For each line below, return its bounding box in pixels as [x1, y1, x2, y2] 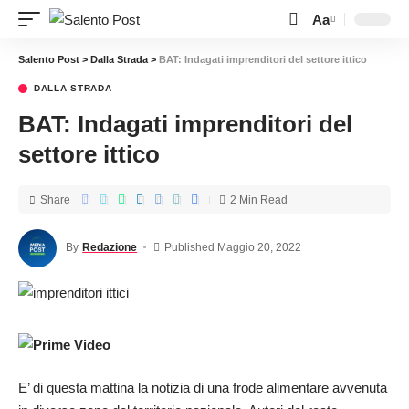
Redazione [82, 240, 138, 254]
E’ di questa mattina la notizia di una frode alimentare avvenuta [18, 380, 387, 396]
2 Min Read [230, 193, 288, 206]
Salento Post [18, 54, 79, 65]
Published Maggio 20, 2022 [163, 240, 301, 254]
